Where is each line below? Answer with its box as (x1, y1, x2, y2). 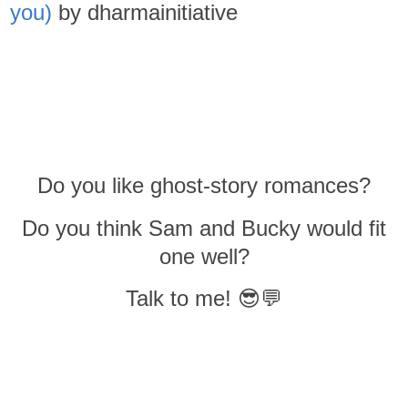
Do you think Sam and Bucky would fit (22, 215, 386, 240)
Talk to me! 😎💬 (126, 286, 282, 311)
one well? (158, 243, 250, 269)
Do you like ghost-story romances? (37, 172, 371, 198)
